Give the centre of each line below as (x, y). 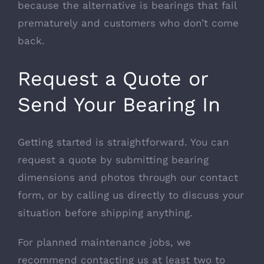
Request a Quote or (113, 78)
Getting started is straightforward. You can (123, 142)
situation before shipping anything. (105, 213)
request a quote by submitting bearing (113, 160)
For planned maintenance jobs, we (104, 242)
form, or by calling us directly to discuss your (131, 195)
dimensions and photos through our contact (128, 177)
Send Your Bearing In (119, 104)
